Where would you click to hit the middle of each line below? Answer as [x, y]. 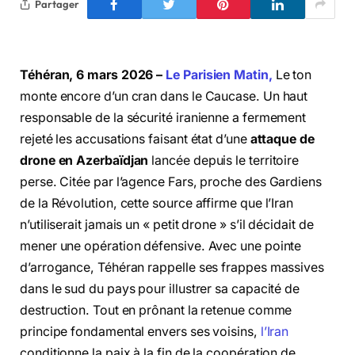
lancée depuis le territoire [224, 160]
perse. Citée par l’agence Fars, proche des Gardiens [171, 182]
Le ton [294, 75]
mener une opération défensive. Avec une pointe [161, 246]
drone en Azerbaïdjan [84, 160]
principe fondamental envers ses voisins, [140, 332]
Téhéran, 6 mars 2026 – [93, 75]
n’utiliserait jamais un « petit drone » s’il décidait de [167, 225]
